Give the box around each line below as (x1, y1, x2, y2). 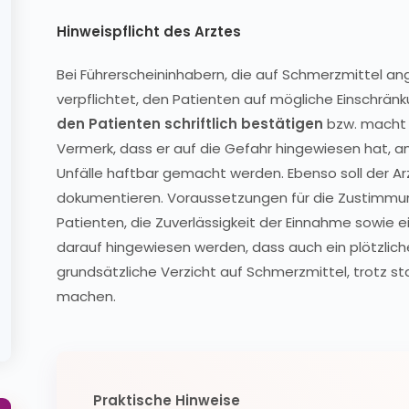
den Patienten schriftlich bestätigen (57, 114, 323, 133)
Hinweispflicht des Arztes (57, 22, 241, 41)
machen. (57, 287, 116, 306)
